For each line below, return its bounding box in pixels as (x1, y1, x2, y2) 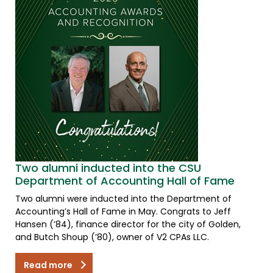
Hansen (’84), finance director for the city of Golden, (15, 218, 241, 230)
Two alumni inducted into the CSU (15, 160, 201, 175)
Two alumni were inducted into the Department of (15, 192, 232, 205)
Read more (24, 258, 74, 271)
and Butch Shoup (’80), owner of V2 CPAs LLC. (15, 230, 209, 243)
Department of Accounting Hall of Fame (15, 172, 235, 188)
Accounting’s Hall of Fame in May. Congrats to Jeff (15, 205, 231, 218)
